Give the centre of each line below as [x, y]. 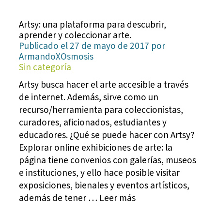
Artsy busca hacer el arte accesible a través [104, 85]
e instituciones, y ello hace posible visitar [100, 173]
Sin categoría [45, 68]
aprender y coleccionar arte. [75, 36]
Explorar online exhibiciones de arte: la [96, 147]
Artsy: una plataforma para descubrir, [93, 25]
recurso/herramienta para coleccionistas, [101, 110]
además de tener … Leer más [77, 198]
